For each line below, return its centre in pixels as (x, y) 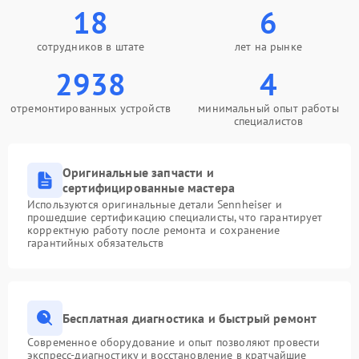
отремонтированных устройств (91, 108)
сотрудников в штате (91, 46)
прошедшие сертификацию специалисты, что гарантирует (175, 217)
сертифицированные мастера (149, 188)
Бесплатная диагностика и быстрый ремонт (190, 318)
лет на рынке (268, 46)
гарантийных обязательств (96, 243)
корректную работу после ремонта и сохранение (154, 230)
